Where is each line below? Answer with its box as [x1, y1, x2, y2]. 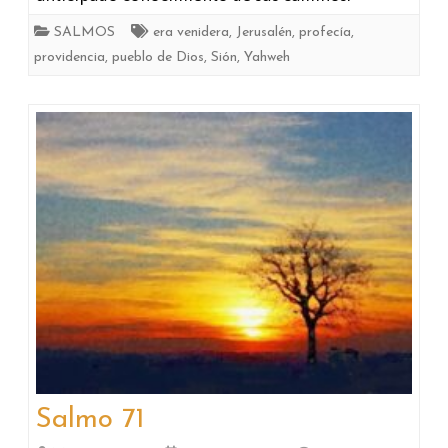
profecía [299, 25, 351, 41]
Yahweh [244, 50, 290, 66]
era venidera [153, 25, 229, 41]
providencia [34, 50, 105, 66]
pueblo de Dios [112, 50, 204, 66]
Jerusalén [236, 25, 292, 41]
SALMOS [54, 25, 115, 41]
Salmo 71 [36, 406, 145, 435]
